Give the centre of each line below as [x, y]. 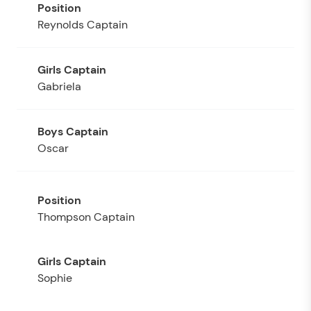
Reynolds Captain [83, 24]
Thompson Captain [86, 217]
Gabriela [59, 86]
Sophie [55, 278]
